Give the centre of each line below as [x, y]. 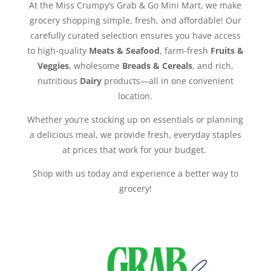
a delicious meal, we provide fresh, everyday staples [135, 134]
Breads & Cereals [157, 65]
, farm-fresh [185, 50]
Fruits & [227, 50]
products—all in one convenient [167, 80]
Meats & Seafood [124, 50]
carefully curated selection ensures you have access [135, 35]
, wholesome [95, 65]
